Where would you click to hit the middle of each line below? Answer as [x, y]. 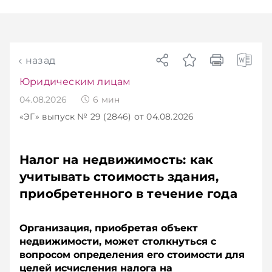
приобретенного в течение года [128, 194]
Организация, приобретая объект [109, 228]
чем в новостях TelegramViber [91, 9]
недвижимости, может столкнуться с [118, 241]
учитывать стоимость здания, [119, 177]
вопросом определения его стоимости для [132, 255]
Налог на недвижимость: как [117, 160]
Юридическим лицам [75, 82]
